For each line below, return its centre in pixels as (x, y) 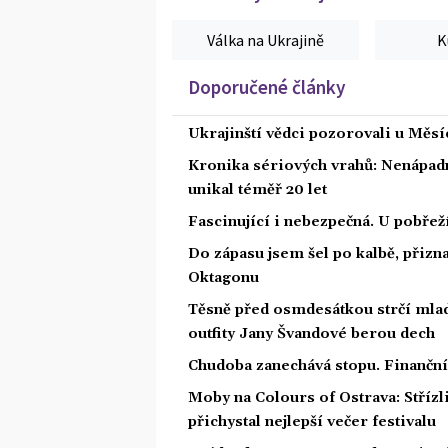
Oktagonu (223, 277)
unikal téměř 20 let (257, 189)
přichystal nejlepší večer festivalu (312, 421)
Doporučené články (267, 86)
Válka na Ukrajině (266, 39)
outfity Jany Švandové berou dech (311, 333)
